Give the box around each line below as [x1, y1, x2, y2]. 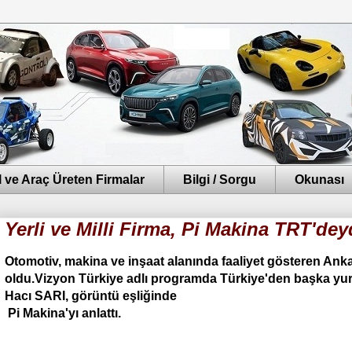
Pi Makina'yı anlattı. [5, 306, 121, 321]
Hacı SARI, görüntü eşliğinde [5, 289, 177, 303]
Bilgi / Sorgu [183, 172, 256, 186]
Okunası [295, 172, 344, 186]
